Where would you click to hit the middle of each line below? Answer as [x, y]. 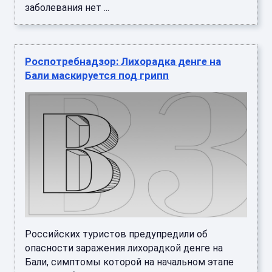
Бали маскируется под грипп [97, 76]
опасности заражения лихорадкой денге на [124, 248]
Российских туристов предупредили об [116, 234]
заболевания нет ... [67, 8]
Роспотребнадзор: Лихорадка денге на [123, 62]
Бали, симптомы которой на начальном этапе [129, 262]
